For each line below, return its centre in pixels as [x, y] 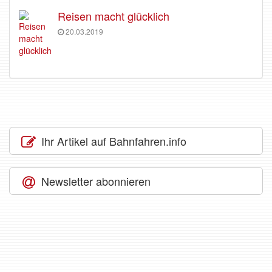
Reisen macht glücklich [114, 16]
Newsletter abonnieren [94, 181]
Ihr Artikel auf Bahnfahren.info [112, 141]
